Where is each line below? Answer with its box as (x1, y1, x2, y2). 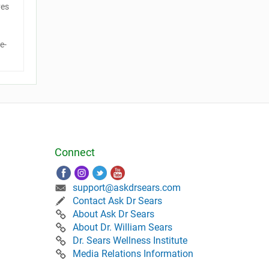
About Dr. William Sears (73, 222, 172, 233)
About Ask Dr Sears (73, 208, 154, 220)
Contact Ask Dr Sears (73, 195, 162, 207)
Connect (55, 146, 95, 159)
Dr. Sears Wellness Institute (73, 235, 187, 246)
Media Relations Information (73, 248, 193, 259)
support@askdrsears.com (73, 182, 181, 193)
